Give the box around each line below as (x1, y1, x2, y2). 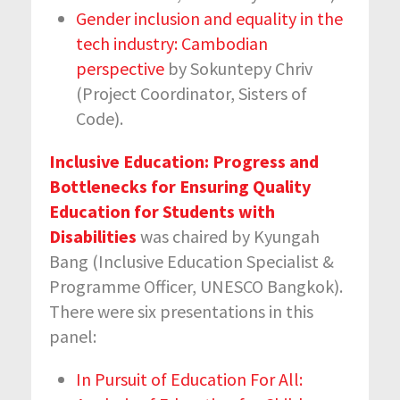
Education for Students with (49, 199, 275, 222)
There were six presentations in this (49, 299, 313, 322)
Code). (76, 106, 123, 129)
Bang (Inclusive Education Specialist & (49, 249, 334, 272)
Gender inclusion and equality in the (76, 6, 343, 29)
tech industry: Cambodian (76, 31, 268, 54)
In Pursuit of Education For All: (76, 367, 303, 390)
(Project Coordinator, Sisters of (76, 81, 307, 104)
